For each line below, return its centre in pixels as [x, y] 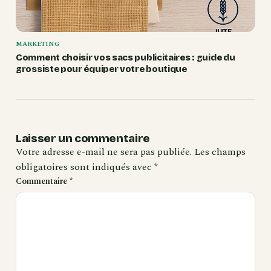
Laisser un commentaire [83, 139]
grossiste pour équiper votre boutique [101, 69]
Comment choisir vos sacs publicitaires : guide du [126, 58]
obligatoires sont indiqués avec [85, 167]
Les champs [220, 152]
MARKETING [38, 44]
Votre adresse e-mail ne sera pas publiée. [104, 152]
